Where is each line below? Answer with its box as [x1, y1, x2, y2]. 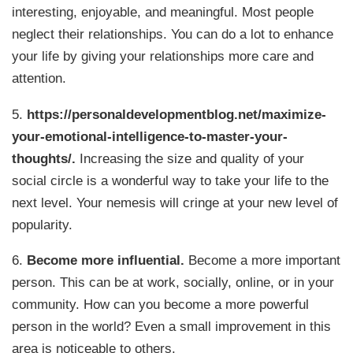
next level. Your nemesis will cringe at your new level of [12, 194, 339, 210]
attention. [12, 70, 67, 87]
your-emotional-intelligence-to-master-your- [12, 128, 288, 144]
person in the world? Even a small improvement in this [12, 318, 332, 335]
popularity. [12, 216, 73, 232]
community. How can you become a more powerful [12, 296, 310, 313]
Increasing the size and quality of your [76, 150, 305, 166]
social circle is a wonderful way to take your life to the [12, 172, 329, 188]
